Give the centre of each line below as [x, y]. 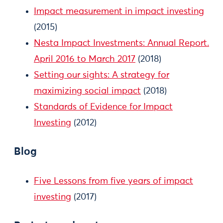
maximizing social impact [87, 91]
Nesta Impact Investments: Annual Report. [121, 43]
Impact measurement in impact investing [119, 11]
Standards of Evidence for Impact [103, 107]
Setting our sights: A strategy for [102, 75]
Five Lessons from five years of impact [113, 181]
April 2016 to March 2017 [85, 59]
